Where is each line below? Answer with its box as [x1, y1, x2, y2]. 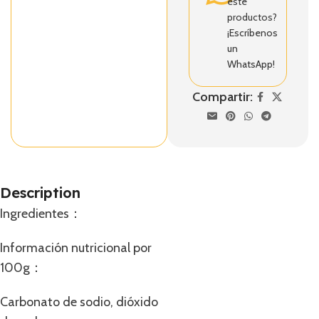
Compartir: [192, 89, 253, 105]
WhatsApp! [226, 58, 275, 70]
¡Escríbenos [226, 26, 278, 39]
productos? [226, 11, 277, 23]
